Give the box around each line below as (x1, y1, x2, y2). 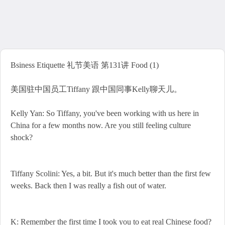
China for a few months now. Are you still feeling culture (11, 121, 191, 130)
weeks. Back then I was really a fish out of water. (11, 181, 166, 190)
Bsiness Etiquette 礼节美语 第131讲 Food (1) (11, 61, 159, 69)
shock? (11, 133, 33, 142)
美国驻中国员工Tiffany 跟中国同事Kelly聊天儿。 (11, 85, 182, 93)
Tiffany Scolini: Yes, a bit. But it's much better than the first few (11, 169, 211, 178)
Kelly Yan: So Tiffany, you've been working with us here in (11, 109, 199, 118)
